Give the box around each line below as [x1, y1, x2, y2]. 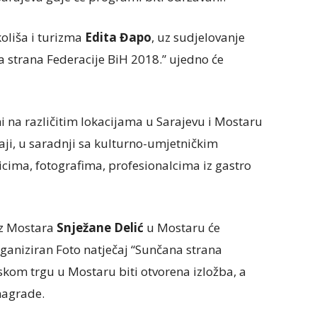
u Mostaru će [144, 219, 220, 236]
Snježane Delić [57, 219, 144, 236]
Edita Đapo [85, 29, 151, 45]
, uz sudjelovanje [151, 29, 245, 45]
